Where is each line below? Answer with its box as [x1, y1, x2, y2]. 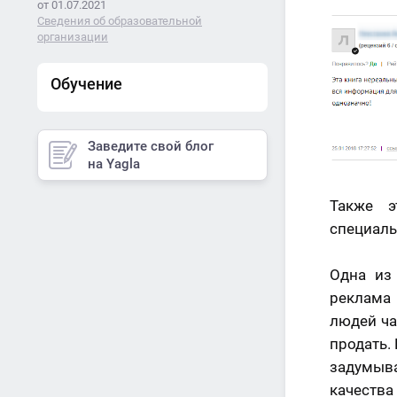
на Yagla [88, 156, 140, 172]
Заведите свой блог [88, 138, 214, 154]
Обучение [51, 74, 122, 93]
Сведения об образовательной [37, 14, 202, 27]
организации [37, 30, 108, 43]
